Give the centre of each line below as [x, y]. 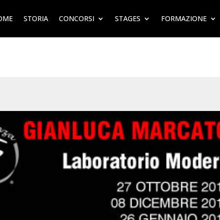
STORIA [36, 18]
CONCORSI [77, 18]
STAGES [128, 18]
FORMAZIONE [184, 18]
